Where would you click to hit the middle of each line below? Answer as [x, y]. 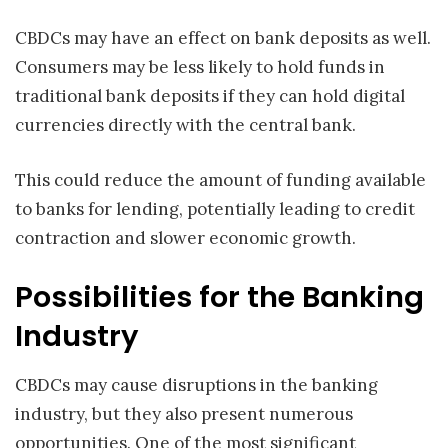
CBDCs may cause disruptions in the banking [196, 384]
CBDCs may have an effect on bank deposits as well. [223, 38]
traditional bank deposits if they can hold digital [210, 96]
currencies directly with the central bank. [185, 125]
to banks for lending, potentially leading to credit [215, 208]
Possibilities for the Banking [219, 297]
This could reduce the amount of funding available [220, 179]
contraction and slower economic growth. [185, 237]
